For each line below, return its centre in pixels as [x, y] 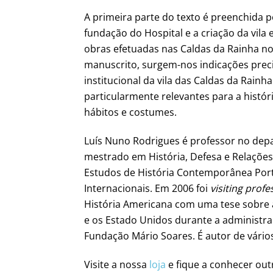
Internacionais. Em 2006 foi [147, 188]
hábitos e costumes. [130, 112]
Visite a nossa [117, 264]
